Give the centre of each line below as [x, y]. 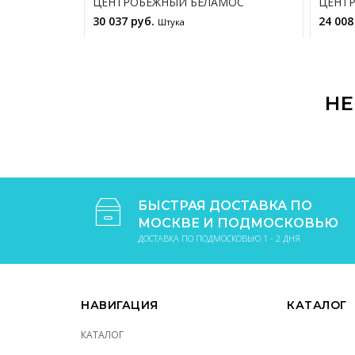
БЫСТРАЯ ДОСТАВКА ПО [225, 206]
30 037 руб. [125, 21]
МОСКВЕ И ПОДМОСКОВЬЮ [238, 223]
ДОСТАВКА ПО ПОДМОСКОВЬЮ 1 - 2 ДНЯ [219, 238]
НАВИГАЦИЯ [120, 305]
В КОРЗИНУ [203, 55]
